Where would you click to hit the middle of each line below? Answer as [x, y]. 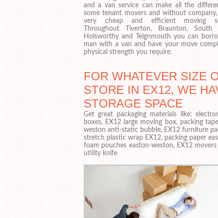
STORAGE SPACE [133, 103]
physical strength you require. [128, 52]
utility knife [100, 153]
